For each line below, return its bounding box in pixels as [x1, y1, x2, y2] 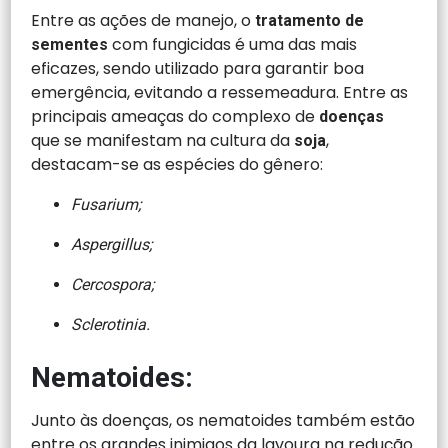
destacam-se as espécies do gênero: [31, 152, 324, 176]
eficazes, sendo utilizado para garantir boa [31, 56, 365, 80]
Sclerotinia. [71, 314, 151, 334]
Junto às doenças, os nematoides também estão [31, 408, 416, 432]
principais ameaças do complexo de [31, 104, 316, 128]
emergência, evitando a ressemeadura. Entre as [31, 80, 409, 104]
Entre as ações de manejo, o [31, 8, 252, 32]
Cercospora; [71, 274, 155, 294]
